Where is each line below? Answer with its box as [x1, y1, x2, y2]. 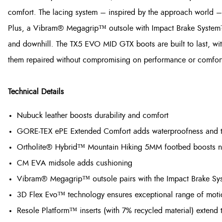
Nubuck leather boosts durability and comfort [17, 111, 168, 120]
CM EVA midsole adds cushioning [17, 159, 132, 167]
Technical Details [8, 88, 64, 96]
